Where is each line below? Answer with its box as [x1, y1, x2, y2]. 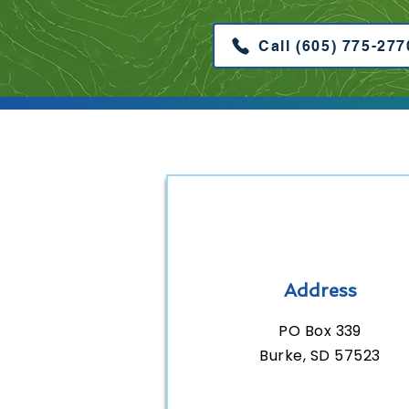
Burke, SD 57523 [259, 345, 381, 366]
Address [283, 279, 357, 301]
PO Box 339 [278, 320, 362, 341]
